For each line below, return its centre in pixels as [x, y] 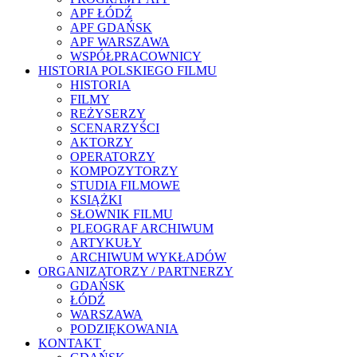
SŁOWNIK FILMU [122, 214]
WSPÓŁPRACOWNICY [136, 57]
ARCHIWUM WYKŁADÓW [148, 257]
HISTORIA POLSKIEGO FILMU [127, 71]
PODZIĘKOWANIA [124, 329]
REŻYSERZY [108, 114]
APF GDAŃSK [111, 28]
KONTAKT [70, 343]
